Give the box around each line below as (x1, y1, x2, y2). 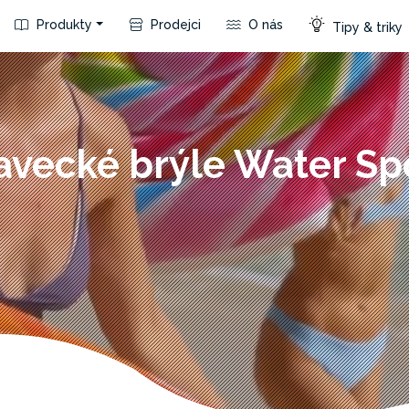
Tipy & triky (329, 19, 403, 35)
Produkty (33, 16, 93, 32)
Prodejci (147, 16, 201, 32)
